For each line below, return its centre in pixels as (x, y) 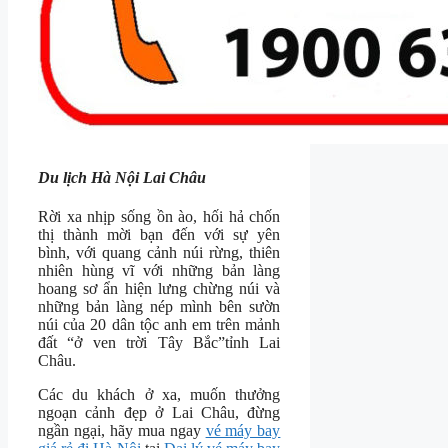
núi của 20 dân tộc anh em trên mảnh (159, 325)
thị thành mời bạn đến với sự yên (159, 235)
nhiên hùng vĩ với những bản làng (159, 271)
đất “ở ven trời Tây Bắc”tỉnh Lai (159, 343)
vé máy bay (243, 431)
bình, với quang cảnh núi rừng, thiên (159, 253)
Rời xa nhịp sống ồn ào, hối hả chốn (159, 217)
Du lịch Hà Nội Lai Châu (122, 178)
